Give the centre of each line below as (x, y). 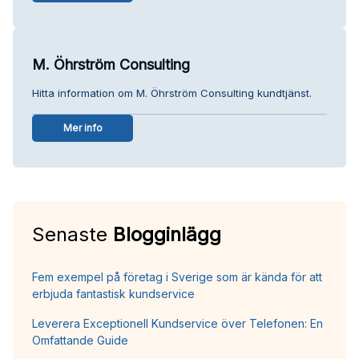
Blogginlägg (167, 234)
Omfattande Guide (80, 340)
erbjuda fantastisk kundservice (113, 293)
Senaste (73, 234)
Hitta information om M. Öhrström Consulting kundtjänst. (172, 93)
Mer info (83, 127)
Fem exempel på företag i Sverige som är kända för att (177, 276)
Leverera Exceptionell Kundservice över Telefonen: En (177, 323)
